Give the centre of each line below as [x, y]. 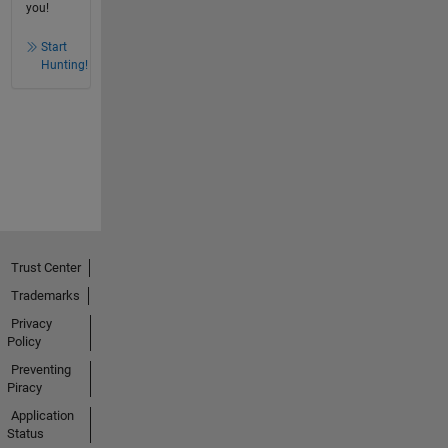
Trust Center [45, 267]
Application [42, 415]
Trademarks [45, 295]
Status [25, 433]
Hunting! [64, 65]
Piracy [24, 387]
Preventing [40, 369]
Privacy [31, 323]
